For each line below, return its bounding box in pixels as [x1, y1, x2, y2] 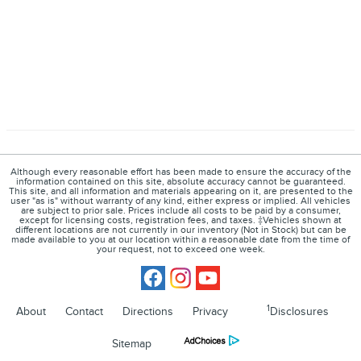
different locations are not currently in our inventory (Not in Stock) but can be [15, 224, 346, 237]
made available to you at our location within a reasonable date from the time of [11, 234, 350, 247]
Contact [65, 305, 103, 319]
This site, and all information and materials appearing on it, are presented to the [8, 185, 353, 198]
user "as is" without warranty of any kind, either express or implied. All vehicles [10, 195, 351, 208]
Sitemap [112, 337, 151, 351]
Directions [122, 305, 173, 319]
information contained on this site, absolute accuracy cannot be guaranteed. [15, 176, 346, 189]
